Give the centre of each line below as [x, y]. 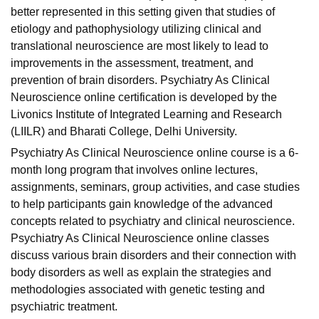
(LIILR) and [40, 131]
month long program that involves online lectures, [134, 170]
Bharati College [109, 131]
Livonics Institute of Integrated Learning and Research [146, 114]
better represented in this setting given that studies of [143, 12]
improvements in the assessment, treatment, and [132, 63]
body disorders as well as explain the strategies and [141, 272]
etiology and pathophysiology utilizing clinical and [136, 29]
